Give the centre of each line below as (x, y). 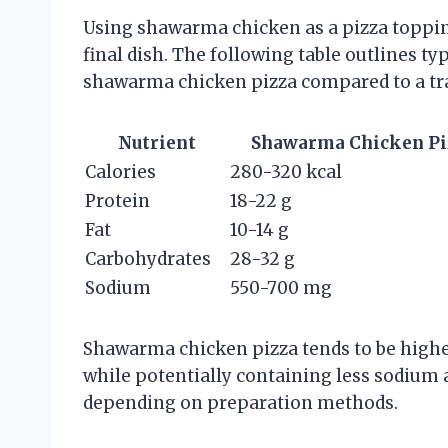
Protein (117, 200)
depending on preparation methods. (240, 402)
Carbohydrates (148, 258)
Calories (120, 171)
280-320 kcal (286, 171)
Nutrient (156, 142)
